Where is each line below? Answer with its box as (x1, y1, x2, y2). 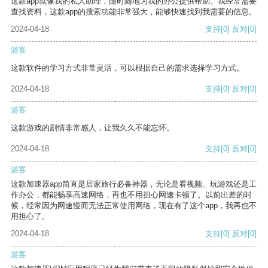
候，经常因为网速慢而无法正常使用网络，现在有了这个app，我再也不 (11, 201, 257, 211)
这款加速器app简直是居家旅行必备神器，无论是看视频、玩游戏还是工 (11, 179, 257, 189)
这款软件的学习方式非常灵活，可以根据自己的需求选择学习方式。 (11, 63, 244, 73)
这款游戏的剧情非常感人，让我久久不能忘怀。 (11, 123, 174, 133)
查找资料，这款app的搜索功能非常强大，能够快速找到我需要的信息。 (11, 7, 257, 17)
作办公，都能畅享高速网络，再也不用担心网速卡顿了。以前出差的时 (11, 190, 252, 200)
